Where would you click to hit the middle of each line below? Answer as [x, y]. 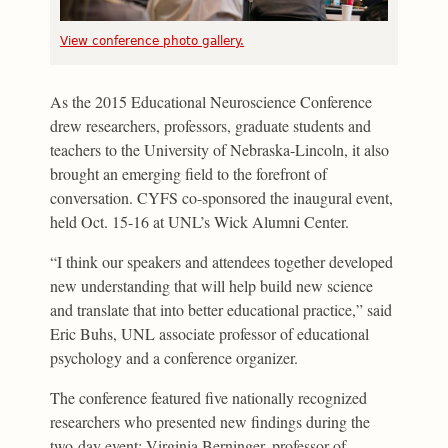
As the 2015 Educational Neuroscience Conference [211, 101]
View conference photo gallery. [152, 40]
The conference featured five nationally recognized [209, 397]
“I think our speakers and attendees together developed [222, 261]
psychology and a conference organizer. [174, 357]
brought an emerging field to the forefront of [189, 173]
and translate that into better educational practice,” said [221, 309]
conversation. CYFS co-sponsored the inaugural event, [222, 197]
